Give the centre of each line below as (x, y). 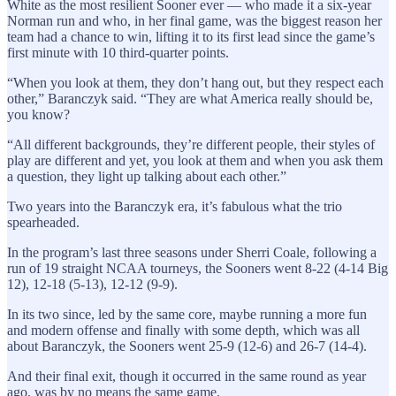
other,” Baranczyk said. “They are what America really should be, (190, 98)
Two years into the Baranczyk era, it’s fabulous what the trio (175, 206)
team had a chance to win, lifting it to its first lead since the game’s (191, 36)
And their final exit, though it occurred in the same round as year (187, 376)
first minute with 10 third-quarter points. (118, 52)
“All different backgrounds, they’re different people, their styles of (191, 144)
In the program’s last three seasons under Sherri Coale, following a (192, 252)
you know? (40, 114)
